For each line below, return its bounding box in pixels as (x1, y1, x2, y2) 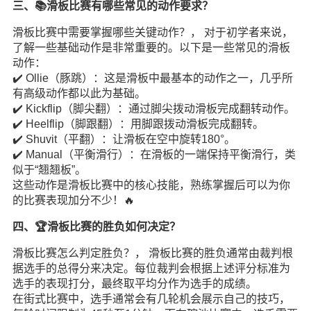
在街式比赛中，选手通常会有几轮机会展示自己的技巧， (12, 293, 290, 305)
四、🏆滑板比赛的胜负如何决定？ (12, 221, 180, 233)
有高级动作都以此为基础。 (12, 87, 146, 99)
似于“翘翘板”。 (12, 164, 86, 176)
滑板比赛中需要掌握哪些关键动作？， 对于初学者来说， (12, 26, 293, 38)
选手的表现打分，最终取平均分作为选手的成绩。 (12, 278, 257, 289)
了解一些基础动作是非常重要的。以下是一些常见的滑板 (12, 42, 290, 53)
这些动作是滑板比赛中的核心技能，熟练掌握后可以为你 (12, 179, 290, 191)
